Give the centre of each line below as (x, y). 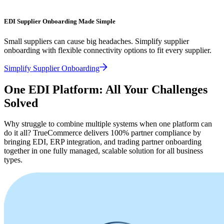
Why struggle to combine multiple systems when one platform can (108, 124)
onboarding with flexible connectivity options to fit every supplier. (108, 50)
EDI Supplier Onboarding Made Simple (60, 21)
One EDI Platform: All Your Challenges (106, 89)
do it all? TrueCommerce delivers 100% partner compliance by (102, 133)
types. (13, 160)
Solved (21, 103)
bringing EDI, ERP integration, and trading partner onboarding (103, 142)
